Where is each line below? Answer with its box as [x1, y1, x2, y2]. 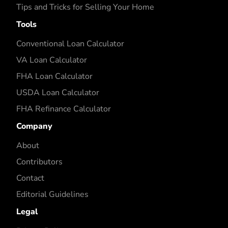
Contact [16, 172, 44, 184]
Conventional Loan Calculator [16, 38, 124, 49]
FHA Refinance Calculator [16, 103, 111, 115]
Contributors [16, 156, 63, 167]
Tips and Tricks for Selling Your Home [16, 1, 154, 13]
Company [16, 120, 52, 132]
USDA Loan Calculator [16, 87, 99, 98]
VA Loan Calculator [16, 54, 87, 66]
